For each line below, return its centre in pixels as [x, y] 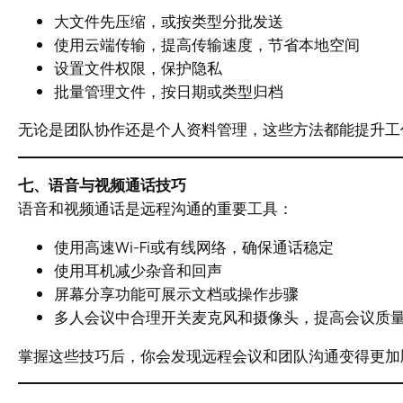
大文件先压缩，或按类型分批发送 [169, 21]
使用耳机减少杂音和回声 [138, 270]
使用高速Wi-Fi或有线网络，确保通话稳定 [194, 246]
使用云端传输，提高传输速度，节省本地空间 [207, 44]
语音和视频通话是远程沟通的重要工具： [156, 208]
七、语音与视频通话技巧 [102, 184]
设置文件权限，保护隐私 [138, 67]
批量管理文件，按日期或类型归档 [169, 91]
